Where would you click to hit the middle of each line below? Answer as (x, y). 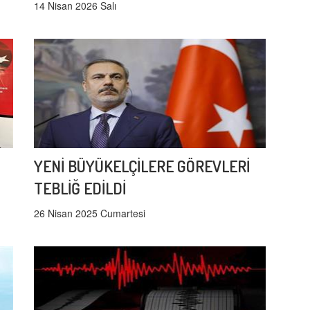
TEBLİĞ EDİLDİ (80, 188)
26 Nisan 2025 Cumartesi (90, 213)
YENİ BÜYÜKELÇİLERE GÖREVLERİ (142, 166)
